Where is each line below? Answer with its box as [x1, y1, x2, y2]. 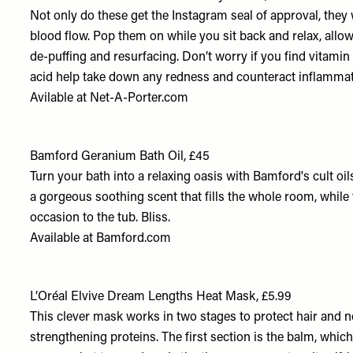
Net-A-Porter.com [87, 92, 189, 105]
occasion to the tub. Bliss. [30, 212, 171, 225]
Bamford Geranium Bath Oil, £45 [30, 150, 210, 163]
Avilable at [30, 92, 87, 105]
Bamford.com [96, 232, 172, 245]
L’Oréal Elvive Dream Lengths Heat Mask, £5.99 [30, 291, 292, 303]
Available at [30, 232, 97, 245]
